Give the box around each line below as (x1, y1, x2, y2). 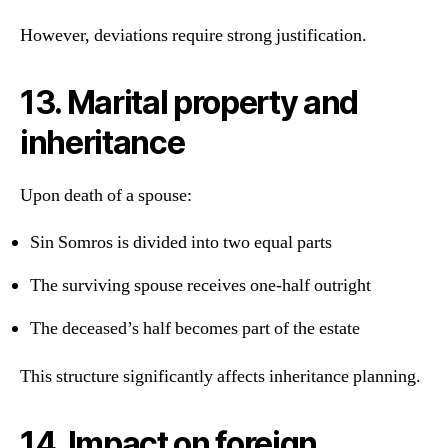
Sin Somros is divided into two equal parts (30, 231, 332, 255)
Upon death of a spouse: (20, 183, 192, 207)
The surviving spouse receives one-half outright (30, 274, 371, 298)
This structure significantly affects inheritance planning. (20, 364, 421, 388)
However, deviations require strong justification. (20, 23, 367, 47)
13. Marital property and (20, 82, 359, 122)
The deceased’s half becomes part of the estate (30, 317, 360, 341)
